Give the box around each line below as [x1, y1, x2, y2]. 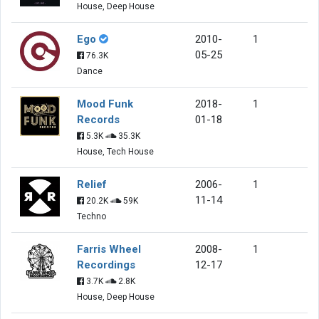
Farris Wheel [77, 242, 141, 256]
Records [77, 113, 120, 126]
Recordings [77, 258, 135, 271]
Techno [77, 211, 106, 221]
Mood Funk [77, 97, 133, 110]
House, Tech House [77, 146, 154, 157]
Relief [77, 177, 107, 191]
